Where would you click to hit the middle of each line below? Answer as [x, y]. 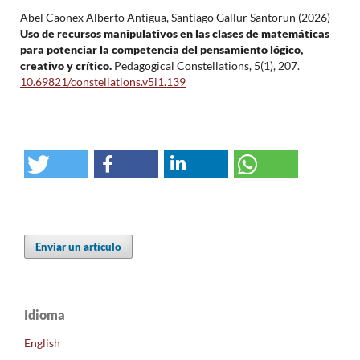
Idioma [45, 315]
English [42, 343]
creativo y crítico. [67, 66]
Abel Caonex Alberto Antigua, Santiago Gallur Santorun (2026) [175, 18]
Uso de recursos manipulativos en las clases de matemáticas [174, 34]
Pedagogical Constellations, [184, 66]
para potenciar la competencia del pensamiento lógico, [161, 50]
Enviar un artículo [79, 247]
